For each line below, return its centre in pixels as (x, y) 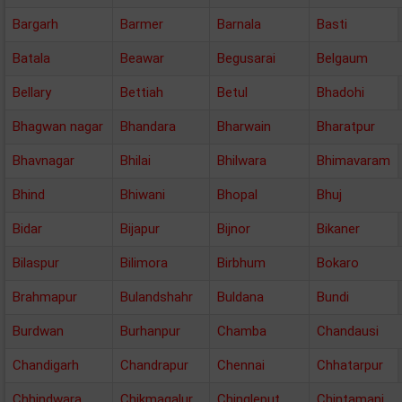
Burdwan (38, 331)
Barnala (239, 24)
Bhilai (135, 161)
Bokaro (338, 263)
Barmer (142, 24)
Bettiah (142, 92)
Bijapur (140, 229)
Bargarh (35, 24)
